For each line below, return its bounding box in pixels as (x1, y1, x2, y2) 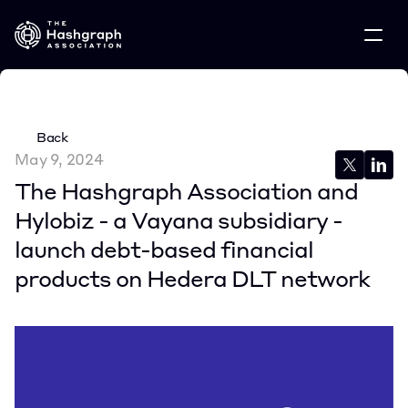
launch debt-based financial (15, 241, 313, 263)
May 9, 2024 (15, 154, 104, 168)
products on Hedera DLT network (15, 270, 370, 292)
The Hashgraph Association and (15, 183, 358, 205)
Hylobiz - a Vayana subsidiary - (15, 212, 342, 234)
